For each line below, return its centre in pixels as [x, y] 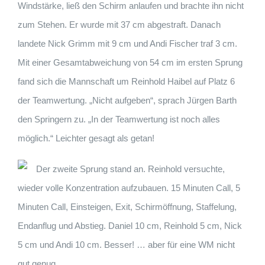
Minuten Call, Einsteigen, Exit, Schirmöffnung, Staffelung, [127, 207]
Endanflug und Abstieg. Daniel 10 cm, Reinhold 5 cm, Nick [130, 226]
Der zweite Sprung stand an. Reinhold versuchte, [130, 169]
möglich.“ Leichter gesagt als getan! [86, 138]
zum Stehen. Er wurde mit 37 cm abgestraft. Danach [119, 25]
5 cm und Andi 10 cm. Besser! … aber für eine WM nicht [126, 245]
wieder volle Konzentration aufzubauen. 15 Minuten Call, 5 [129, 188]
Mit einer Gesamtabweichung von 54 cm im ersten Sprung [130, 63]
